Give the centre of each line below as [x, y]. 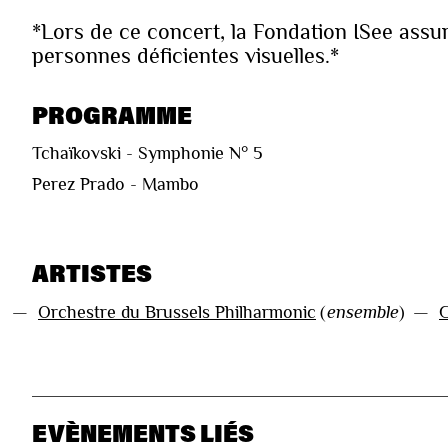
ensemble [363, 312]
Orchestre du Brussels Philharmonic [177, 312]
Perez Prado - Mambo [115, 184]
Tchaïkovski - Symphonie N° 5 [147, 153]
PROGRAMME [112, 115]
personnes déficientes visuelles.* [185, 56]
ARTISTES [92, 273]
